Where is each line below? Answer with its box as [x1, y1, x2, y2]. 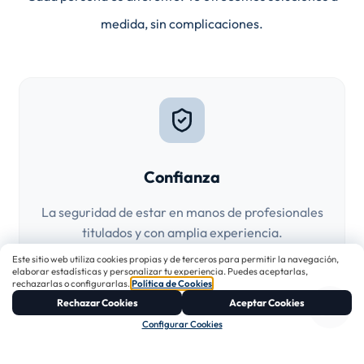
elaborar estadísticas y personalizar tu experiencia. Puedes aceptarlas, [12, 265, 309, 277]
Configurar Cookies [141, 318, 223, 330]
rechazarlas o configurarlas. [12, 277, 132, 289]
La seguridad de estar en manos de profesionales [41, 204, 323, 221]
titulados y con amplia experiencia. [81, 224, 283, 241]
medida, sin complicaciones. [101, 15, 263, 32]
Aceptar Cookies [228, 297, 305, 310]
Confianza [144, 167, 220, 188]
